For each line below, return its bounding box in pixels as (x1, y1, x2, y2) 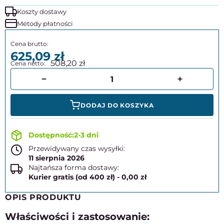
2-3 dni (74, 130, 98, 139)
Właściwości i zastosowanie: (5, 210, 149, 222)
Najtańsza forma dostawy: (28, 163, 119, 172)
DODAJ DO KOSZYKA (80, 101, 154, 109)
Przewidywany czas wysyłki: (28, 144, 125, 153)
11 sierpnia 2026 (28, 153, 84, 162)
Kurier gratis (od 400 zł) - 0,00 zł (28, 172, 146, 181)
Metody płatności (17, 19, 73, 27)
